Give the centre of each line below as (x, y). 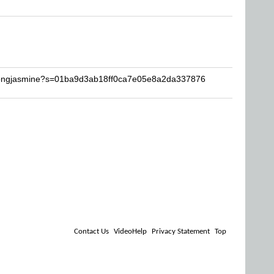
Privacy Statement (181, 231)
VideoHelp (130, 231)
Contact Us (91, 231)
